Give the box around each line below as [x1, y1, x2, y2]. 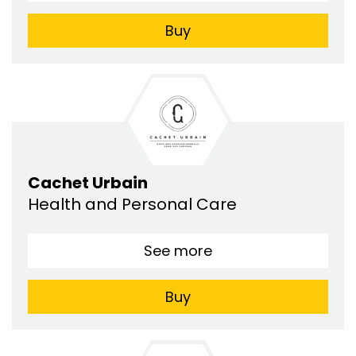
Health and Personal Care [28, 192, 241, 215]
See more [144, 240, 212, 261]
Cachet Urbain [28, 171, 148, 194]
